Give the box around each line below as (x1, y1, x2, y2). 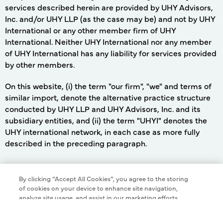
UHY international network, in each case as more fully (5, 126, 200, 137)
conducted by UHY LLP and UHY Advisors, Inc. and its (5, 103, 201, 114)
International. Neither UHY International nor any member (5, 36, 212, 47)
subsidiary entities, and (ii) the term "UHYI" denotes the (5, 114, 207, 126)
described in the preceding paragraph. (5, 137, 147, 149)
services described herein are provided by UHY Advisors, (5, 1, 213, 13)
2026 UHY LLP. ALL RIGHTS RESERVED (43, 185, 189, 196)
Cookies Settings (45, 176, 96, 186)
